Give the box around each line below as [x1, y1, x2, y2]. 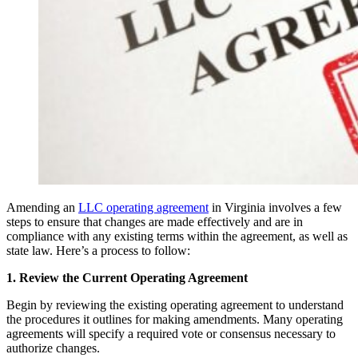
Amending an [6, 200, 78, 214]
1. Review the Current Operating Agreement [6, 270, 248, 284]
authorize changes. [6, 340, 100, 355]
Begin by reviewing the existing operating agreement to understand [6, 297, 344, 312]
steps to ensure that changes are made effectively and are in [6, 214, 303, 229]
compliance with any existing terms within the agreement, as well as [6, 229, 348, 243]
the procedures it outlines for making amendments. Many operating [6, 312, 343, 326]
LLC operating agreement [78, 200, 209, 214]
